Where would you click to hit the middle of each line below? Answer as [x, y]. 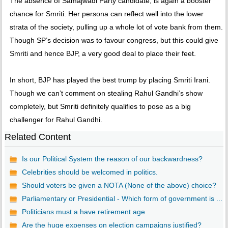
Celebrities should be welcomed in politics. [90, 172]
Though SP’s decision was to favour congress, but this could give [114, 40]
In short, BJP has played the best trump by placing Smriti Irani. [110, 80]
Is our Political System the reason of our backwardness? [112, 159]
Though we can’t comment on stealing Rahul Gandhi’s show [106, 93]
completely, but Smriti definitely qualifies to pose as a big [100, 107]
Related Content [37, 137]
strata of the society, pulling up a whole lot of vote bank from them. [116, 27]
